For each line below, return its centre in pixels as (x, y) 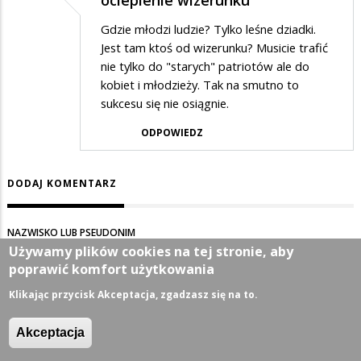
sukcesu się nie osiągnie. (165, 104)
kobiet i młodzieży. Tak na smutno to (200, 85)
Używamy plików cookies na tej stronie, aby (151, 251)
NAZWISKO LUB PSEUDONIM (71, 233)
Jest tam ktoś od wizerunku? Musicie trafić (214, 48)
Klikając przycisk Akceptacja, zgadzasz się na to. (134, 295)
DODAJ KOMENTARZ (62, 184)
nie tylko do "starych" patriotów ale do (205, 66)
